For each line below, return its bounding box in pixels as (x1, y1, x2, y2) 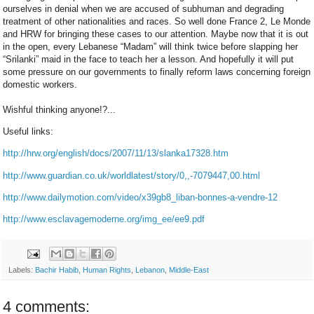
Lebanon (135, 266, 165, 275)
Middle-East (169, 266, 209, 275)
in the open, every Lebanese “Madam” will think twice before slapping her (3, 41, 298, 53)
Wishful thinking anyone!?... (3, 104, 116, 116)
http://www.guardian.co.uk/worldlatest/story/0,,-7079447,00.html (3, 170, 260, 181)
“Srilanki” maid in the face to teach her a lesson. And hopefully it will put (3, 54, 294, 65)
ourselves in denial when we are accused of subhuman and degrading (3, 4, 284, 15)
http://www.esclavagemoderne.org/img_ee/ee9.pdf (3, 214, 205, 224)
